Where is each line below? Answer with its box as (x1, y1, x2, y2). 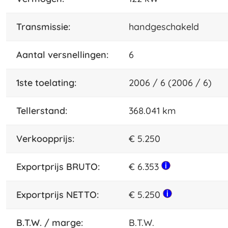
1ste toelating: (19, 77, 76, 89)
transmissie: (21, 21, 70, 33)
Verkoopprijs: (22, 133, 74, 145)
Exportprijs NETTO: (21, 189, 99, 201)
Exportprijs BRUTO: (21, 161, 100, 173)
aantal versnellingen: (22, 49, 108, 61)
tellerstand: (21, 105, 67, 117)
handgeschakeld (129, 21, 199, 33)
